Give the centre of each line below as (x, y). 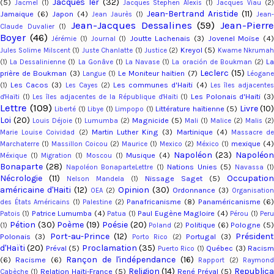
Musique (141, 155)
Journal (103, 39)
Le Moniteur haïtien (152, 73)
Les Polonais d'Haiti (226, 97)
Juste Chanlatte (107, 51)
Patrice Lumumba (62, 213)
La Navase (143, 62)
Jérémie (64, 39)
